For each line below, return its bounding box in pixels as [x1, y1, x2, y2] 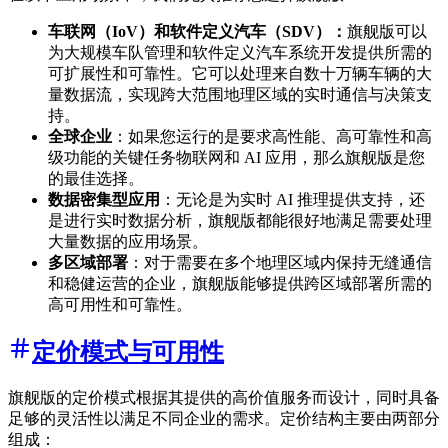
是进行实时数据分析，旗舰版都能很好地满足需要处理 [48, 212, 432, 230]
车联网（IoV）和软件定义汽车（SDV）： [48, 23, 347, 41]
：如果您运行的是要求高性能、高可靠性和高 [112, 128, 432, 146]
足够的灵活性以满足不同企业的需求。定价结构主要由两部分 [8, 409, 440, 427]
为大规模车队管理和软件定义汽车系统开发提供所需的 [48, 44, 432, 62]
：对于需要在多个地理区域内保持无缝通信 [128, 254, 432, 272]
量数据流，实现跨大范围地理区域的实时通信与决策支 [48, 86, 432, 104]
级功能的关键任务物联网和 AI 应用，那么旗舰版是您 [48, 149, 425, 167]
